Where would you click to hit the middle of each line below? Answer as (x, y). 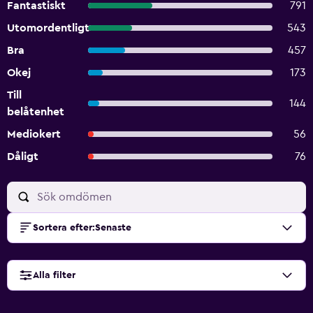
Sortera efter (63, 228)
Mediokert (34, 134)
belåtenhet (36, 112)
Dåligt (23, 156)
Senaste (113, 228)
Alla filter (54, 275)
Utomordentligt (48, 28)
